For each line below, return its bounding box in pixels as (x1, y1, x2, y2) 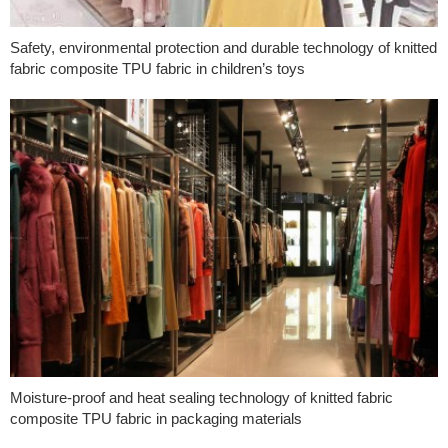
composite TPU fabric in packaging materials (10, 410, 302, 428)
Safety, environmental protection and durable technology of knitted (10, 39, 437, 57)
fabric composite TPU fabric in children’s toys (10, 60, 305, 78)
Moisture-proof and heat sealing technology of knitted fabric (10, 389, 393, 407)
